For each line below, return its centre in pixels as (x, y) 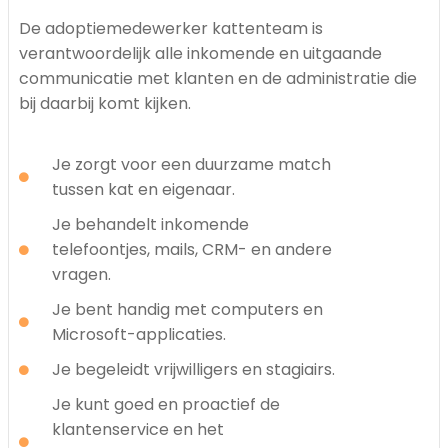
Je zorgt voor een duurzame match (191, 165)
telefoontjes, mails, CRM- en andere (191, 250)
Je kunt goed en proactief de (165, 405)
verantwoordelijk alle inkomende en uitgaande (200, 54)
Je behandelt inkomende (150, 225)
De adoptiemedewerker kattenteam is (171, 29)
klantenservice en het (137, 430)
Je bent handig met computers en (187, 310)
